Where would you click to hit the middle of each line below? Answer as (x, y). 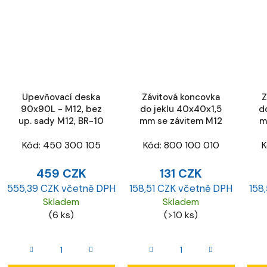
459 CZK (61, 174)
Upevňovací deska (61, 97)
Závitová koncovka (181, 97)
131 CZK (181, 174)
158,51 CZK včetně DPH (181, 189)
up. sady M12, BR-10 (61, 121)
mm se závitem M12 (181, 121)
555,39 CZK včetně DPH (61, 189)
